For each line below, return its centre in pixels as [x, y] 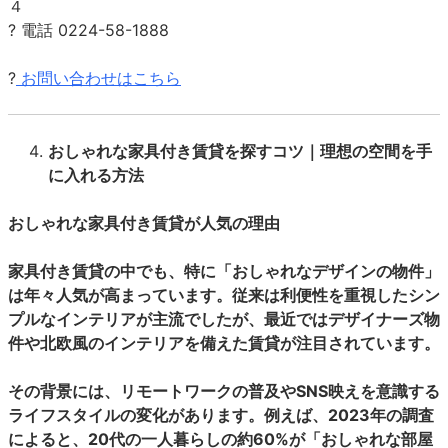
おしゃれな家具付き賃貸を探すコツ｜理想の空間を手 [240, 151]
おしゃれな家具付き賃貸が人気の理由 [144, 223]
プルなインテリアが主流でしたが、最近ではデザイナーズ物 [224, 319]
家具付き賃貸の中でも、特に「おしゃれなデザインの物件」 [224, 271]
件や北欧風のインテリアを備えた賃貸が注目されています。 [224, 343]
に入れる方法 [96, 175]
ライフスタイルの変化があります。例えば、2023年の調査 [221, 415]
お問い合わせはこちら [101, 78]
